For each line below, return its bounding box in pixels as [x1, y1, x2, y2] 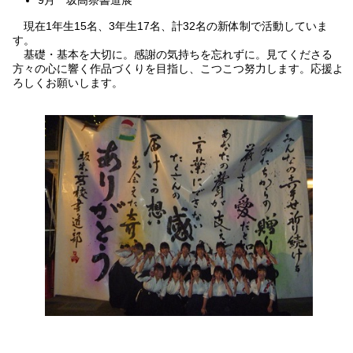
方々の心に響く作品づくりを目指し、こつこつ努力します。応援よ [13, 61, 344, 75]
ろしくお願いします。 [13, 76, 333, 89]
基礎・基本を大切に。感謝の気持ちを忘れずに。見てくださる [13, 47, 333, 61]
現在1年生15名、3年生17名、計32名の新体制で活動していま [13, 19, 329, 32]
